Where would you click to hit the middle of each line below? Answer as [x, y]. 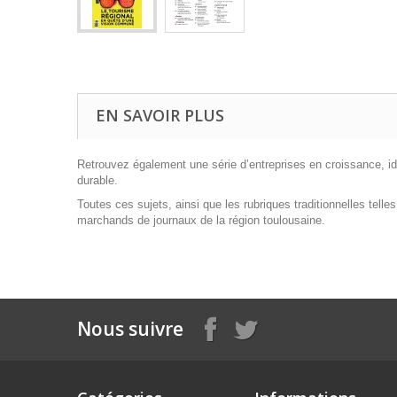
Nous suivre [130, 329]
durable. [97, 180]
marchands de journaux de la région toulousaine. [201, 220]
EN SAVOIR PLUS [160, 115]
